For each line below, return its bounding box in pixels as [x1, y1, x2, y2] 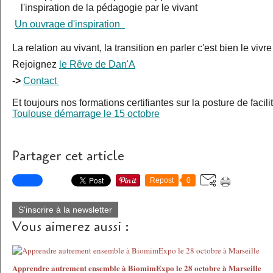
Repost [150, 176, 174, 185]
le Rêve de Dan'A [59, 59, 135, 70]
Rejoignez [12, 59, 59, 70]
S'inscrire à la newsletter [18, 205, 112, 215]
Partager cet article [12, 147, 124, 166]
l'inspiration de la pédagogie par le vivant [21, 2, 197, 13]
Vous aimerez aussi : [12, 218, 129, 236]
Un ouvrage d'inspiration [15, 19, 125, 30]
